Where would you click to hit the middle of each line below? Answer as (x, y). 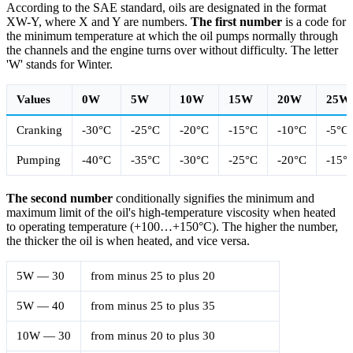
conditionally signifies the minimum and (214, 198)
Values (33, 99)
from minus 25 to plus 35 (153, 305)
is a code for (314, 21)
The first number (236, 21)
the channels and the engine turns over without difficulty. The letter (172, 50)
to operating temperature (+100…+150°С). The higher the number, (172, 226)
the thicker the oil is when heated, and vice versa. (128, 240)
